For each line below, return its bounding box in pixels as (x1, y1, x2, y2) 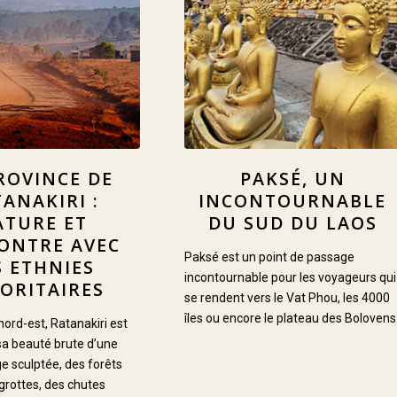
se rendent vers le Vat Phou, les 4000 (183, 291, 390, 306)
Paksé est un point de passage (183, 250, 354, 265)
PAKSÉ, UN (239, 167, 346, 191)
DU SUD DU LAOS (207, 211, 378, 236)
